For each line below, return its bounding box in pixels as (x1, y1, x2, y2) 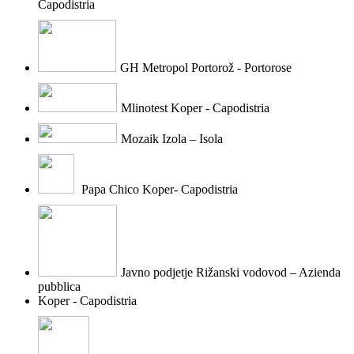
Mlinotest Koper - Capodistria (121, 100, 269, 115)
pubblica (38, 279, 81, 293)
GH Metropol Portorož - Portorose (120, 60, 292, 74)
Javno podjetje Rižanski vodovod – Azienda (121, 265, 341, 279)
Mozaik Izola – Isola (121, 131, 223, 145)
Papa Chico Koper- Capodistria (78, 182, 238, 196)
